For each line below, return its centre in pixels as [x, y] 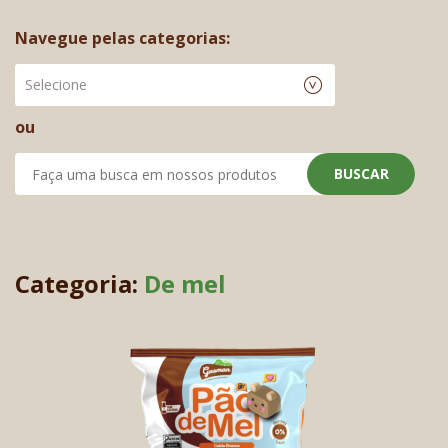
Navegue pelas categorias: [122, 38]
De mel [185, 284]
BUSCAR [361, 174]
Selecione [56, 85]
